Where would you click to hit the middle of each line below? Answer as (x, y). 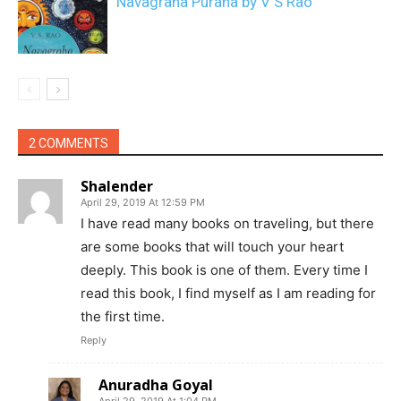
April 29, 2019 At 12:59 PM (143, 202)
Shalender (117, 186)
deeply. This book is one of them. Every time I (224, 270)
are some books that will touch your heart (212, 247)
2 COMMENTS (68, 143)
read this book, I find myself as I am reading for (228, 293)
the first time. (123, 316)
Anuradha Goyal (156, 385)
